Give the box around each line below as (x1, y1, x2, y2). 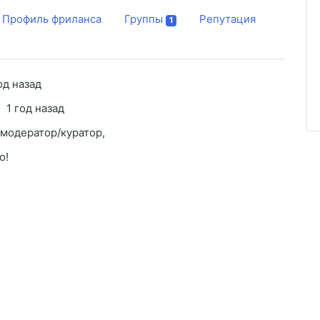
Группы (124, 12, 163, 26)
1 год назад (6, 101, 64, 116)
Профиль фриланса (2, 12, 101, 26)
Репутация (199, 12, 256, 26)
